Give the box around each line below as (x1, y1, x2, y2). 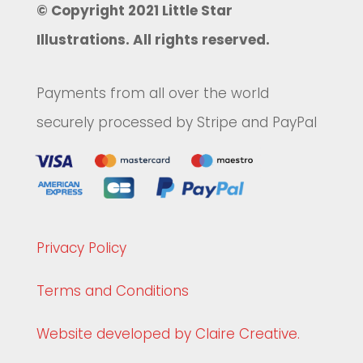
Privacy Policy (36, 238, 126, 258)
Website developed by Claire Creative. (36, 324, 300, 344)
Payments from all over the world (36, 83, 269, 103)
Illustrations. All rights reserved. (36, 29, 270, 49)
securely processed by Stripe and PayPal (36, 112, 317, 132)
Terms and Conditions (36, 281, 189, 301)
